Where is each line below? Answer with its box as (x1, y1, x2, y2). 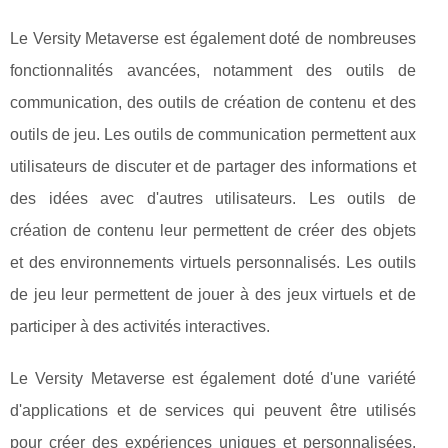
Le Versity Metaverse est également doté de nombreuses (10, 30, 416, 48)
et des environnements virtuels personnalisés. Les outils (10, 254, 416, 272)
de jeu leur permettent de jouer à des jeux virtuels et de (10, 286, 416, 304)
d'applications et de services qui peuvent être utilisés (10, 402, 416, 420)
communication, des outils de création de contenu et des (10, 94, 416, 112)
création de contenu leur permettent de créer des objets (10, 222, 416, 240)
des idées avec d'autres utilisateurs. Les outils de (10, 190, 416, 208)
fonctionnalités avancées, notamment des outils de (10, 62, 416, 80)
